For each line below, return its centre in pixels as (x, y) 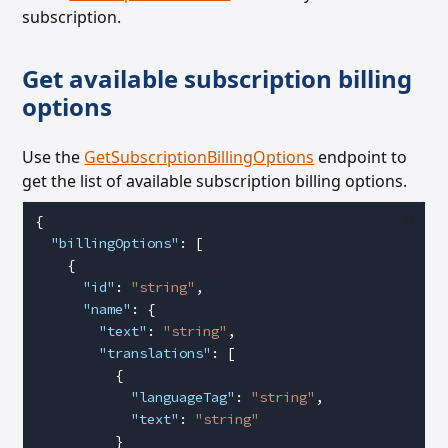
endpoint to (361, 157)
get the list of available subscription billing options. (215, 181)
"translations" (123, 353)
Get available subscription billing (217, 78)
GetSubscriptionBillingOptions (199, 157)
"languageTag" (135, 397)
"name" (83, 309)
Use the (53, 157)
